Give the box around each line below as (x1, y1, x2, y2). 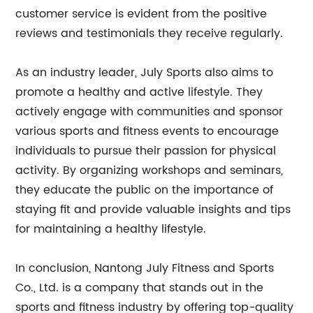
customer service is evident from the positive (15, 5, 268, 23)
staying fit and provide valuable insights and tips (15, 201, 291, 219)
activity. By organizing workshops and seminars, (15, 161, 284, 180)
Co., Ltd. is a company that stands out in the (15, 279, 264, 297)
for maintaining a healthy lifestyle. (15, 220, 207, 238)
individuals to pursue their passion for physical (15, 142, 277, 160)
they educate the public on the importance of (15, 181, 274, 199)
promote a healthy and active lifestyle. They (15, 83, 263, 101)
